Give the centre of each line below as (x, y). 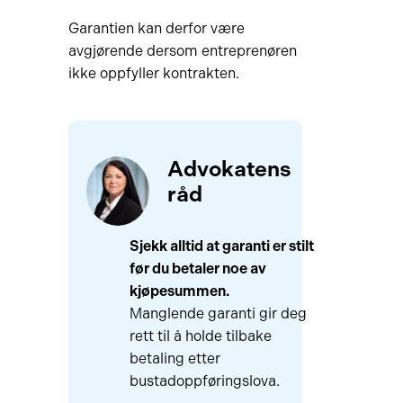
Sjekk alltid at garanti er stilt (221, 246)
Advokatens (229, 169)
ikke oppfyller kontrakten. (153, 73)
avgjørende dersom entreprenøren (182, 51)
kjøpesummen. (179, 291)
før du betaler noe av (197, 269)
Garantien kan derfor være (156, 28)
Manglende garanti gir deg (218, 313)
